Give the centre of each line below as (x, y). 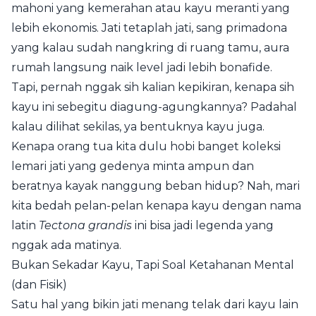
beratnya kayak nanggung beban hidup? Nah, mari (156, 186)
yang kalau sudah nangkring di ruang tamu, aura (150, 48)
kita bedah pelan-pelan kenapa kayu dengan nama (156, 206)
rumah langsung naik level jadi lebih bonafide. (142, 68)
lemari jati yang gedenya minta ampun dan (133, 166)
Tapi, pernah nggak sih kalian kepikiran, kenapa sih (153, 87)
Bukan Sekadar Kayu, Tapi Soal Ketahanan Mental (153, 265)
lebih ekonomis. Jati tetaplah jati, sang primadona (149, 28)
